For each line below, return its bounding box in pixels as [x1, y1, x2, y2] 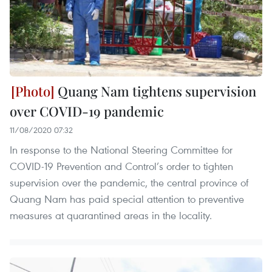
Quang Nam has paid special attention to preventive [10, 191, 244, 206]
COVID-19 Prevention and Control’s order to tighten [10, 158, 233, 173]
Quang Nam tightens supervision [55, 81, 256, 100]
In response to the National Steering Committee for [10, 142, 233, 157]
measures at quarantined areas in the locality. [10, 208, 212, 222]
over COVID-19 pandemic [10, 101, 164, 120]
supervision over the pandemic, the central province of [10, 175, 248, 189]
